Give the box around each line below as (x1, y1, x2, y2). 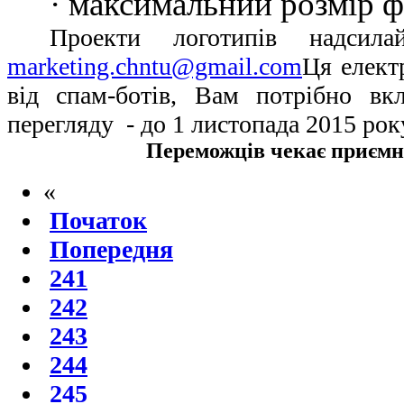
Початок (50, 207, 147, 235)
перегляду (7, 110, 120, 139)
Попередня (50, 235, 173, 264)
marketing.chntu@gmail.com (7, 52, 302, 81)
